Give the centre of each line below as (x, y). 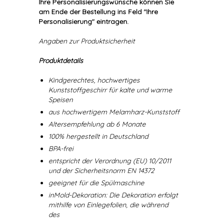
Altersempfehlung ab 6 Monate (97, 124)
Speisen (61, 100)
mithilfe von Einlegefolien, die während (108, 205)
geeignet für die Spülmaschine (96, 183)
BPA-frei (61, 149)
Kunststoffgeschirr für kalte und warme (110, 90)
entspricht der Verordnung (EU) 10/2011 (110, 161)
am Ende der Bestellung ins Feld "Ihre (98, 12)
